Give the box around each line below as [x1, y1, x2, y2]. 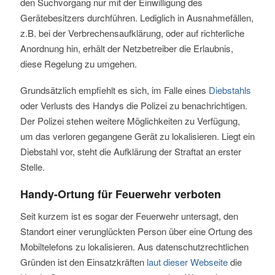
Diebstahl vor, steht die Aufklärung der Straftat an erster [20, 145, 241, 158]
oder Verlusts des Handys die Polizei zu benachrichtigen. [20, 99, 247, 112]
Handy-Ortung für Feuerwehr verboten [20, 186, 221, 203]
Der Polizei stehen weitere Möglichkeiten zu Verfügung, [20, 114, 240, 128]
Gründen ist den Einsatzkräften [20, 255, 147, 269]
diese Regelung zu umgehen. [20, 57, 137, 71]
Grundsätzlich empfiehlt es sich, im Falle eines [20, 83, 209, 97]
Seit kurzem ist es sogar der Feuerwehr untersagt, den [20, 209, 238, 223]
